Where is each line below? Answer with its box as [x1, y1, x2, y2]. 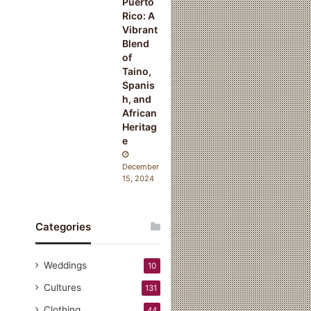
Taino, [122, 65, 152, 77]
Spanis [122, 78, 155, 91]
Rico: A [122, 9, 155, 22]
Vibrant [122, 23, 158, 35]
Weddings [44, 259, 87, 271]
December [122, 161, 160, 171]
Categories [35, 219, 92, 233]
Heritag [122, 120, 158, 133]
